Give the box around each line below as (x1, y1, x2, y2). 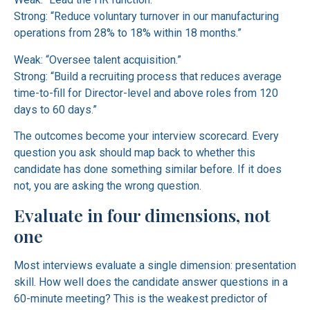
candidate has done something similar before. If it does (14, 163, 282, 176)
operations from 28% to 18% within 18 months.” (14, 26, 241, 40)
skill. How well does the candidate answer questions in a (14, 275, 288, 289)
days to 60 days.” (14, 102, 97, 116)
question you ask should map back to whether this (14, 146, 255, 160)
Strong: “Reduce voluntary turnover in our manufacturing (14, 10, 279, 24)
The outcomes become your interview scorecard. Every (14, 129, 279, 143)
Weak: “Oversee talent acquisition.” (14, 53, 181, 66)
